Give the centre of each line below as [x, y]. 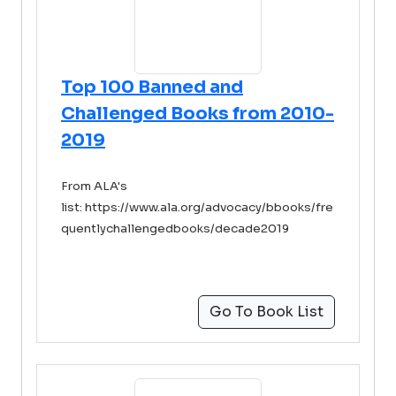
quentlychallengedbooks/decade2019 [175, 228]
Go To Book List [267, 312]
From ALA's [94, 186]
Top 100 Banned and [152, 87]
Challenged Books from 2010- [198, 114]
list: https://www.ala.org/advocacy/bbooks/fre [197, 207]
